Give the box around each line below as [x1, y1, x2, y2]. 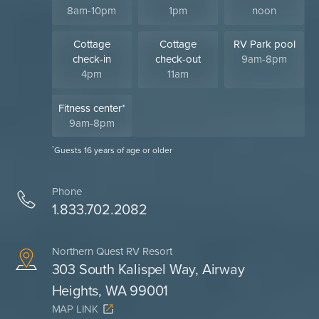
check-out [155, 53, 201, 66]
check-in [72, 53, 111, 66]
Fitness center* [58, 101, 125, 115]
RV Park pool [233, 38, 296, 51]
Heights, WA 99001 [51, 282, 169, 300]
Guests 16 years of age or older [53, 145, 172, 156]
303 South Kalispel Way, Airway [51, 261, 245, 278]
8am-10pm [67, 4, 117, 18]
